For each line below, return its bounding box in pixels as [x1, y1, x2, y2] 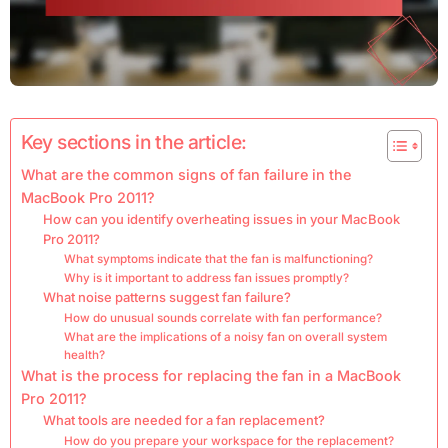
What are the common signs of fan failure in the [20, 166, 351, 184]
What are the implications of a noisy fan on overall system [63, 330, 387, 345]
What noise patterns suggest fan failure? [43, 289, 292, 306]
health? [63, 348, 105, 363]
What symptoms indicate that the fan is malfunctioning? [63, 252, 373, 267]
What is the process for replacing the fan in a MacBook [20, 367, 401, 385]
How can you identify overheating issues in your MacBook [43, 211, 401, 228]
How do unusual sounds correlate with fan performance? [63, 311, 382, 326]
